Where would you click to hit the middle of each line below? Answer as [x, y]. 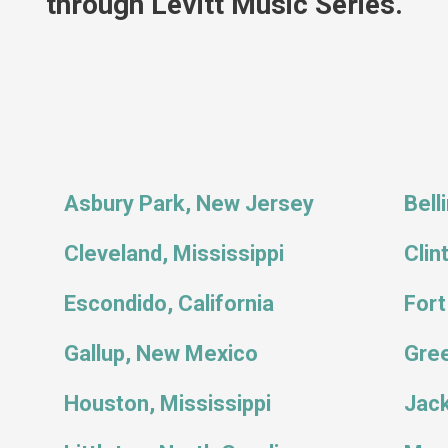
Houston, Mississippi [167, 403]
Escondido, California [169, 303]
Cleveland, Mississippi [174, 253]
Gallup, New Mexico [161, 353]
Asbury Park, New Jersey [189, 203]
